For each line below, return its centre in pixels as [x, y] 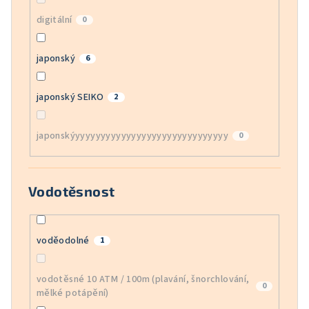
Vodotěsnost [72, 191]
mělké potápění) [72, 293]
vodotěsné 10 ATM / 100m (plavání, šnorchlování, [143, 280]
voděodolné [63, 241]
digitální [54, 20]
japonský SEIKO [70, 98]
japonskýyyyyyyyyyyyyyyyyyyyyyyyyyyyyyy [132, 136]
